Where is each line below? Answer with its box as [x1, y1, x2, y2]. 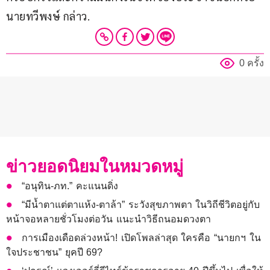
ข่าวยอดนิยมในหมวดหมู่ [6, 157, 183, 177]
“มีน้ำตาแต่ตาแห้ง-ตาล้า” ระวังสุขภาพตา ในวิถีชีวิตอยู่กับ [22, 199, 260, 210]
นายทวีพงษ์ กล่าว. [6, 9, 90, 24]
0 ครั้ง [239, 58, 264, 69]
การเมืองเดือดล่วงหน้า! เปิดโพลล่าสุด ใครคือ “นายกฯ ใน [22, 233, 261, 243]
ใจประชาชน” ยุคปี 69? [6, 247, 103, 258]
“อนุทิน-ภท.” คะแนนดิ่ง [22, 181, 118, 192]
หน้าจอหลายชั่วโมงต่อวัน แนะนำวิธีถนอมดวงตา [6, 214, 211, 225]
